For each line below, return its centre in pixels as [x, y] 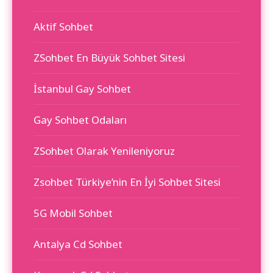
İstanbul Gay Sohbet [82, 89]
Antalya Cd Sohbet [78, 244]
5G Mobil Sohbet [73, 213]
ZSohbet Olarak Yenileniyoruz [104, 151]
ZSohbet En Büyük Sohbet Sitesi [109, 58]
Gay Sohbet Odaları [80, 120]
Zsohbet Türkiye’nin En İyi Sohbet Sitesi [127, 182]
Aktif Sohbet [63, 27]
